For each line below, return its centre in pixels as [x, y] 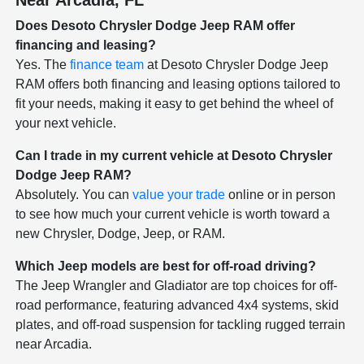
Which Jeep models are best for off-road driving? [166, 266]
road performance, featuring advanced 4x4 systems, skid [178, 305]
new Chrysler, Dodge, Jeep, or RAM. [121, 233]
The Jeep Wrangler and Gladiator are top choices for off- [177, 285]
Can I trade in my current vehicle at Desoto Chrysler [174, 155]
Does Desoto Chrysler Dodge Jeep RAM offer [156, 25]
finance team [107, 64]
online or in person [281, 194]
